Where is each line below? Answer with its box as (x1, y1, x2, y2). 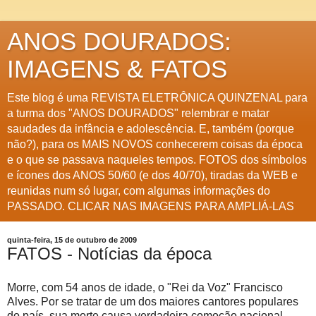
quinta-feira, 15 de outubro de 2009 (7, 236, 137, 244)
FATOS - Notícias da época (7, 244, 212, 263)
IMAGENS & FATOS (7, 56, 227, 83)
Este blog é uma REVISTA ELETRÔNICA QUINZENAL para (7, 92, 308, 104)
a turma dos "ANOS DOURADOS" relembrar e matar (7, 107, 269, 119)
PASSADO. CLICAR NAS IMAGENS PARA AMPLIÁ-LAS (7, 200, 294, 212)
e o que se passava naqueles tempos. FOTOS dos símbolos (7, 154, 307, 166)
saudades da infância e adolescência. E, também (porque (7, 123, 294, 135)
